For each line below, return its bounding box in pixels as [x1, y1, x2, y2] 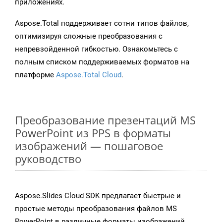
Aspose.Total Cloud [56, 70, 121, 80]
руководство [15, 151, 81, 166]
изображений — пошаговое [15, 138, 163, 154]
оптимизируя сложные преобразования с [15, 32, 163, 41]
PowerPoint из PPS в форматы [15, 125, 171, 141]
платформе [15, 70, 56, 80]
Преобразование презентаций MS [15, 112, 196, 128]
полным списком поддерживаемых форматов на [15, 57, 189, 67]
